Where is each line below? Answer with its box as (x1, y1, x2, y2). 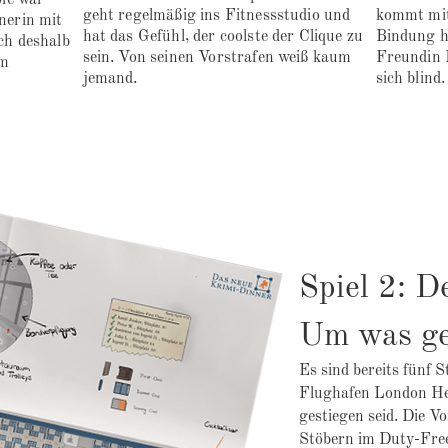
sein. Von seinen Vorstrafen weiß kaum (82, 50, 352, 67)
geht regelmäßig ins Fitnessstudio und (82, 8, 351, 25)
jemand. (82, 71, 142, 88)
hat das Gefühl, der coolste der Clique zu (82, 29, 364, 46)
